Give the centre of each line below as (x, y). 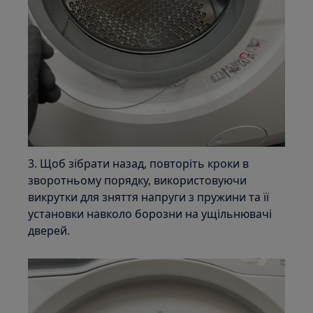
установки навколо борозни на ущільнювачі (150, 214)
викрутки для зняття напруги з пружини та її (149, 197)
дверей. (49, 231)
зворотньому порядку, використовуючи (138, 181)
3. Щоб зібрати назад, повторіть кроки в (139, 164)
